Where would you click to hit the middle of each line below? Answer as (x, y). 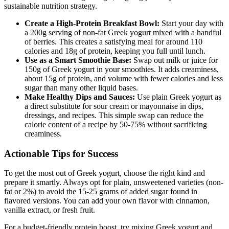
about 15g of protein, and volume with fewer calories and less (124, 78)
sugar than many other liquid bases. (81, 87)
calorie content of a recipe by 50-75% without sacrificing (116, 124)
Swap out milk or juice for (175, 60)
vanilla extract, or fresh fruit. (50, 210)
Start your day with (191, 23)
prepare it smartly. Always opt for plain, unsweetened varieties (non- (114, 182)
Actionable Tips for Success (61, 153)
